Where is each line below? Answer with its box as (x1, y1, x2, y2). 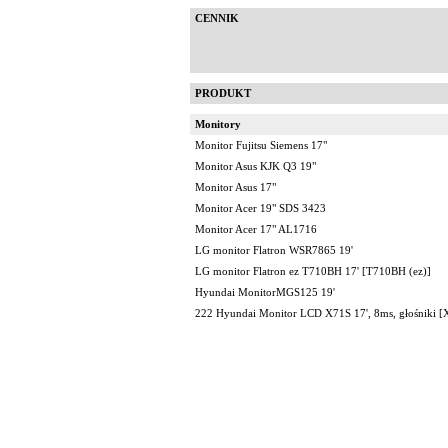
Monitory (195, 119, 241, 130)
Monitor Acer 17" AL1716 (195, 224, 317, 235)
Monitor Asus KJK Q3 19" (195, 161, 316, 172)
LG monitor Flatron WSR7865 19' (195, 245, 353, 256)
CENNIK (195, 13, 239, 24)
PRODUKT (195, 88, 251, 99)
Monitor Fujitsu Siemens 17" (195, 140, 327, 151)
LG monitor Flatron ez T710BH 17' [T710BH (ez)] (195, 266, 431, 277)
